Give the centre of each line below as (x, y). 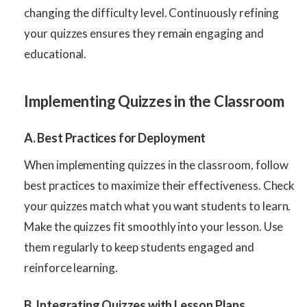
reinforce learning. (71, 268)
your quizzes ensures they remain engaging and (144, 34)
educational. (56, 54)
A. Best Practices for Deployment (115, 138)
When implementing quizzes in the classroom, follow (156, 165)
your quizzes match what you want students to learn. (158, 206)
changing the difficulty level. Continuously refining (152, 13)
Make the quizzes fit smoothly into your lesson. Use (154, 227)
